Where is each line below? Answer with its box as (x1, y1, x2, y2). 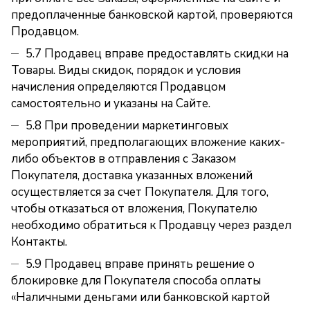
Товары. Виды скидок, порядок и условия (11, 62, 241, 78)
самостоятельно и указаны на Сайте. (11, 95, 210, 111)
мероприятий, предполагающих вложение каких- (11, 134, 285, 150)
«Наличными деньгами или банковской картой (11, 289, 270, 305)
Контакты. (11, 234, 67, 250)
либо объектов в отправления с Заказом (11, 151, 236, 167)
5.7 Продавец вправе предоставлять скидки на (26, 46, 289, 62)
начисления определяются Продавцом (11, 79, 226, 95)
